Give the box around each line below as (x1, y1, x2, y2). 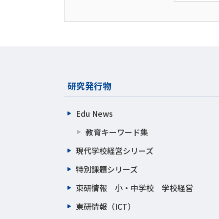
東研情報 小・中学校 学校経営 (76, 182, 193, 194)
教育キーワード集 (86, 126, 148, 138)
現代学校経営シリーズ (76, 145, 153, 156)
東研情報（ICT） (76, 200, 135, 212)
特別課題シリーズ (76, 163, 138, 175)
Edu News (76, 108, 113, 119)
